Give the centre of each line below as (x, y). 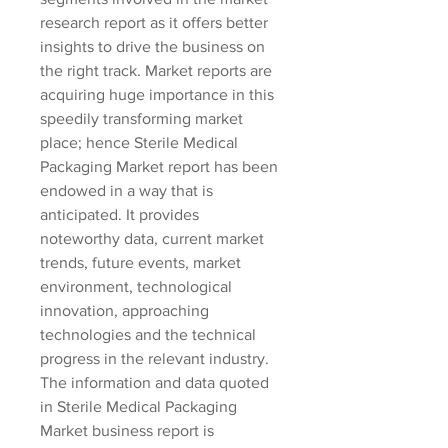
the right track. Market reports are (156, 70)
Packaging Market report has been (159, 166)
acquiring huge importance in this (157, 94)
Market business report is (127, 430)
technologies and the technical (148, 334)
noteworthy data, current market (152, 238)
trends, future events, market (140, 262)
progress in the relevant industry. (154, 358)
